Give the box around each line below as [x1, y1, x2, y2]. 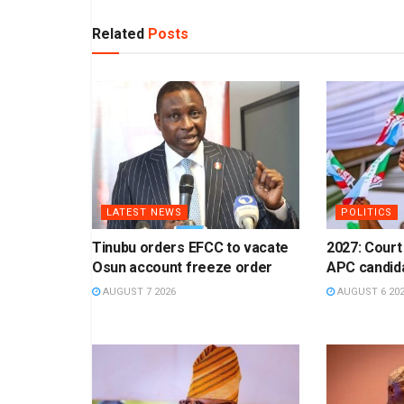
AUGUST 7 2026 [100, 286, 176, 298]
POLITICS [340, 207, 392, 219]
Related [92, 24, 144, 42]
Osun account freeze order [92, 259, 272, 277]
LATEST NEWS [106, 207, 182, 219]
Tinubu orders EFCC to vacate [92, 239, 289, 257]
